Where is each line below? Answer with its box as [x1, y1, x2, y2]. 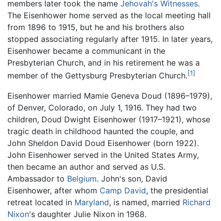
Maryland [74, 197, 109, 207]
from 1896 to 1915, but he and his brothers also [7, 22, 184, 33]
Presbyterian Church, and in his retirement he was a [7, 58, 200, 68]
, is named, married [109, 197, 183, 207]
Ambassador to [7, 173, 67, 184]
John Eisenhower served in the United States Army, [7, 149, 199, 160]
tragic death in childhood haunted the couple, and [7, 126, 194, 136]
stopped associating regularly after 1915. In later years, [7, 34, 213, 44]
